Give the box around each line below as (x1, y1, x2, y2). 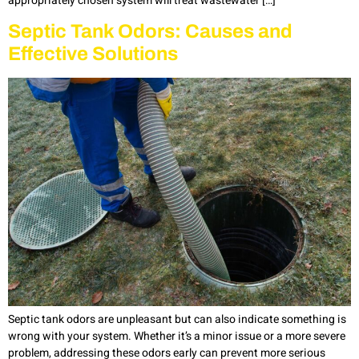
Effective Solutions (8, 43, 178, 65)
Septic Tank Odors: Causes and (8, 21, 292, 42)
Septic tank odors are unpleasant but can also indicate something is (8, 311, 346, 329)
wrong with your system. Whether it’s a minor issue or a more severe (8, 328, 345, 345)
